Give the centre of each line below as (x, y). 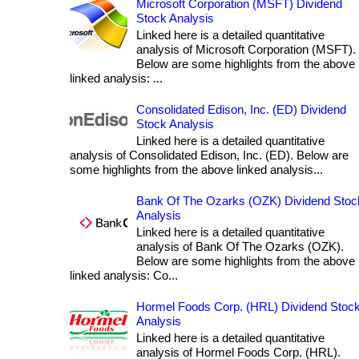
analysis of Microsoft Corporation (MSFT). (246, 50)
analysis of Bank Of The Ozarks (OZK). (240, 247)
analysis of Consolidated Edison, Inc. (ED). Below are (209, 155)
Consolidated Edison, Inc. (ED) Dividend (241, 110)
